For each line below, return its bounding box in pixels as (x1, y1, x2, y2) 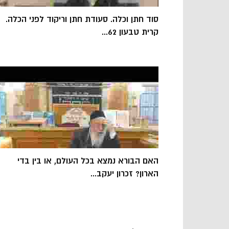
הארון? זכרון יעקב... (90, 168, 158, 179)
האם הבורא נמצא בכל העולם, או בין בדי (17, 155, 158, 166)
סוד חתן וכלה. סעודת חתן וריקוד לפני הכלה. (6, 14, 158, 25)
